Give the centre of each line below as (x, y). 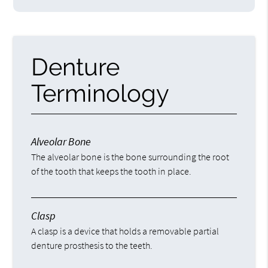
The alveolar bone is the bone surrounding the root (130, 157)
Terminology (100, 93)
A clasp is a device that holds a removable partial (125, 231)
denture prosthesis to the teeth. (92, 246)
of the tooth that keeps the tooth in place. (112, 171)
